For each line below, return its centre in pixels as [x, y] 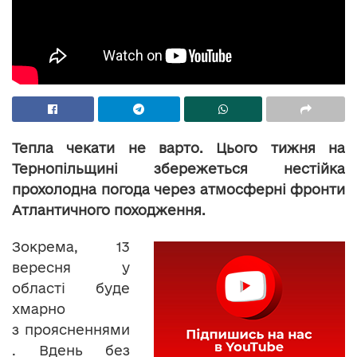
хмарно [39, 308]
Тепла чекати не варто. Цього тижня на [178, 147]
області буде [71, 288]
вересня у [71, 267]
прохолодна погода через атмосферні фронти [178, 189]
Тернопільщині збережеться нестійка [178, 168]
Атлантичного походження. [109, 210]
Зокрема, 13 [71, 246]
